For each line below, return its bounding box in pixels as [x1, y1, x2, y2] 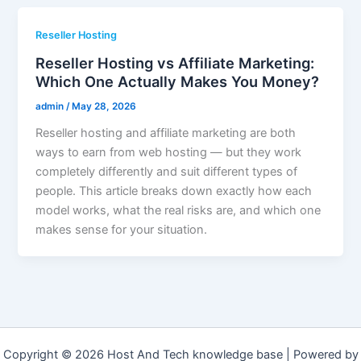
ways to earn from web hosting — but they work [35, 144, 302, 160]
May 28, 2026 [72, 100, 137, 112]
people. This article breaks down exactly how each [35, 183, 313, 198]
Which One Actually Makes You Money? [35, 72, 320, 90]
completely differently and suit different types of [35, 164, 298, 179]
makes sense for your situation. [35, 222, 208, 237]
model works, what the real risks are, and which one [35, 202, 322, 218]
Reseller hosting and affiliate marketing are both [35, 125, 297, 140]
